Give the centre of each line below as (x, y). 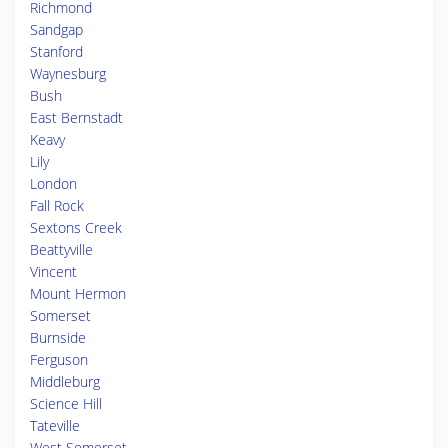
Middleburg (65, 381)
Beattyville (61, 249)
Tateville (55, 425)
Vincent (53, 271)
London (53, 183)
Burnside (58, 337)
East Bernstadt (76, 117)
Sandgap (56, 29)
